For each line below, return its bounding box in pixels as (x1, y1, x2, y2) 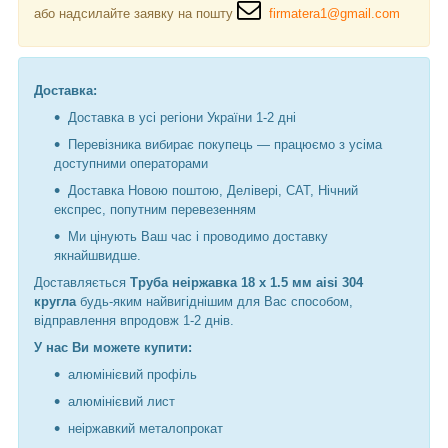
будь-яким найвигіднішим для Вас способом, (80, 293, 353, 309)
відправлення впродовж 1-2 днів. (34, 312, 234, 328)
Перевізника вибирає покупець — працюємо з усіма (68, 136, 382, 152)
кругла (34, 293, 80, 309)
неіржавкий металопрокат (68, 420, 223, 436)
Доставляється (34, 274, 130, 290)
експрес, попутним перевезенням (54, 201, 256, 217)
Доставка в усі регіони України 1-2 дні (68, 109, 296, 125)
